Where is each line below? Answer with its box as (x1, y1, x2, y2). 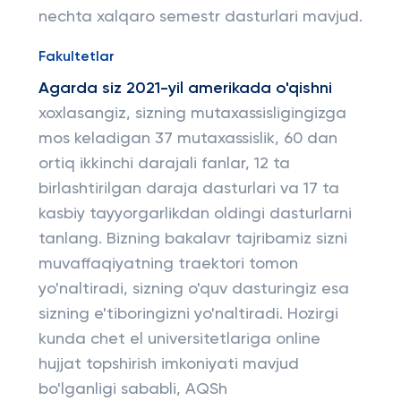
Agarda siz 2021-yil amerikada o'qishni (38, 81, 332, 97)
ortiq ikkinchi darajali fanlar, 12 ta (38, 156, 290, 172)
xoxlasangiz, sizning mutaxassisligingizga (38, 106, 346, 122)
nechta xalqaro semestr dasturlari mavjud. (38, 9, 363, 25)
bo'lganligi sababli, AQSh (38, 381, 227, 397)
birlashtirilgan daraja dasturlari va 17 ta (38, 181, 339, 197)
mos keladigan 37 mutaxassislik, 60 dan (38, 131, 337, 147)
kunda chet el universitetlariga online (38, 331, 320, 347)
